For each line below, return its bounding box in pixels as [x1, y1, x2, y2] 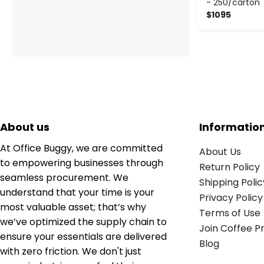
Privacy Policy [199, 190, 263, 204]
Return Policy [199, 160, 260, 174]
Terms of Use [199, 206, 260, 220]
